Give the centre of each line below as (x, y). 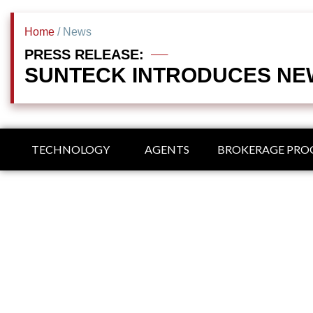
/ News (73, 31)
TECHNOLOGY (70, 149)
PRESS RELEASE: (84, 54)
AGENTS (167, 149)
